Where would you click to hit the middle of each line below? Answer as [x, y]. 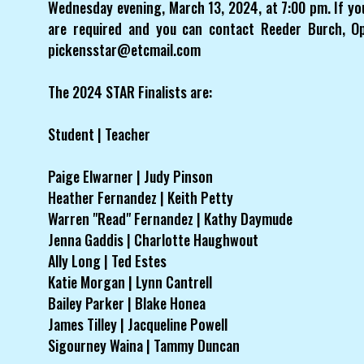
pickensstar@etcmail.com [125, 50]
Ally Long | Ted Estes [108, 261]
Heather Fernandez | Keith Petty [141, 198]
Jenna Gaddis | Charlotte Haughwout [154, 240]
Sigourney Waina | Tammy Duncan [144, 346]
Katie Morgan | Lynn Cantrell [130, 282]
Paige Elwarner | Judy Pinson [131, 177]
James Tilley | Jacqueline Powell [138, 325]
